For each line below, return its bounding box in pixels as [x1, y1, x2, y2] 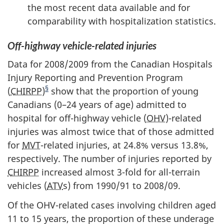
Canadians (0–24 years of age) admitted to [7, 98, 186, 110]
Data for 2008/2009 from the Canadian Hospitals [7, 58, 212, 70]
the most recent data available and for [27, 1, 190, 13]
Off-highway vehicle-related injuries [7, 39, 156, 51]
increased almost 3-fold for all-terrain [39, 166, 200, 178]
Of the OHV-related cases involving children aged [7, 198, 216, 211]
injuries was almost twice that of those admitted [7, 125, 214, 137]
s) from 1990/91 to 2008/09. [63, 179, 180, 191]
